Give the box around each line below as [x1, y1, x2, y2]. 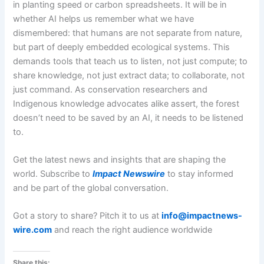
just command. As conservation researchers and [13, 84, 208, 95]
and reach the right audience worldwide [52, 225, 213, 236]
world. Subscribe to [13, 168, 93, 179]
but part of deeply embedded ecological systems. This [13, 41, 230, 52]
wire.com [13, 225, 52, 236]
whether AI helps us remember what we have [13, 13, 194, 24]
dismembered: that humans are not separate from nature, [13, 27, 243, 38]
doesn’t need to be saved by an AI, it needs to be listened [13, 112, 244, 123]
